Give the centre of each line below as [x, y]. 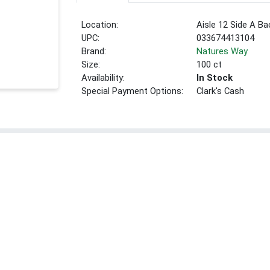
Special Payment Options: [133, 91]
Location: [100, 25]
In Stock [215, 78]
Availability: [103, 78]
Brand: [94, 52]
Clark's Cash [221, 91]
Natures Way [222, 52]
